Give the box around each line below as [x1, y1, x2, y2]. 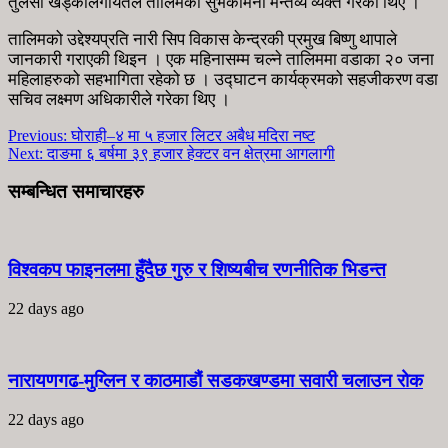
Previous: [8, 126, 67, 144]
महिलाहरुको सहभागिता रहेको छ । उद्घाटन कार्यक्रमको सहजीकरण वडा [8, 69, 438, 89]
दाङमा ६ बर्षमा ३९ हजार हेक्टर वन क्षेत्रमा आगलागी [43, 144, 335, 162]
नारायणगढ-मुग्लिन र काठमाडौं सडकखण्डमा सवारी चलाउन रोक [8, 370, 423, 392]
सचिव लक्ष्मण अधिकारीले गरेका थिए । [8, 89, 230, 109]
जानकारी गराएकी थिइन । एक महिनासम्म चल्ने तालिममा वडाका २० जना [8, 49, 434, 69]
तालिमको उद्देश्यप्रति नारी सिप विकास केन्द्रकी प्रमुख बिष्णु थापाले [8, 29, 397, 49]
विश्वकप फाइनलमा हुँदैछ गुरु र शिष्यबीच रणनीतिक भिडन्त [8, 258, 386, 280]
